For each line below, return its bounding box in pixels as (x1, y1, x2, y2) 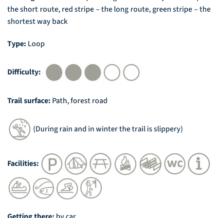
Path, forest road (51, 95, 108, 106)
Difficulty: (7, 66, 42, 77)
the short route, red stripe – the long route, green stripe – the (7, 4, 211, 15)
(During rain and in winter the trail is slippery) (32, 123, 183, 134)
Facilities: (7, 158, 40, 169)
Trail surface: (7, 95, 51, 106)
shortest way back (7, 16, 68, 27)
